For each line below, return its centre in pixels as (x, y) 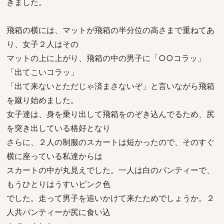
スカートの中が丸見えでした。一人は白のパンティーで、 (110, 170)
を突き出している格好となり (58, 128)
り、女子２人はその (42, 44)
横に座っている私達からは (54, 156)
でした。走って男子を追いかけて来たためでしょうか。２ (110, 198)
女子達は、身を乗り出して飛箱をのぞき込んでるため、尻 (110, 114)
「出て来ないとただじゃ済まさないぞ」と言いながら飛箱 (110, 86)
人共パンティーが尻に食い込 (58, 212)
